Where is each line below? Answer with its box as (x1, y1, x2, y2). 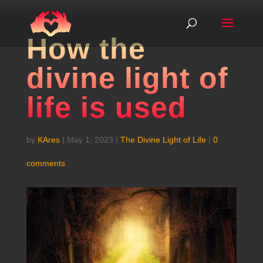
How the (26, 32, 146, 65)
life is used (26, 91, 187, 124)
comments (26, 159, 65, 168)
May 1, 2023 (66, 135, 113, 144)
